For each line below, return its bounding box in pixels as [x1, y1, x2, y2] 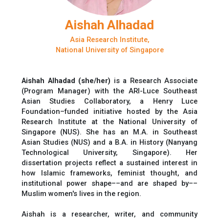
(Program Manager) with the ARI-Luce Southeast [22, 86, 197, 95]
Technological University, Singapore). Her [22, 148, 197, 157]
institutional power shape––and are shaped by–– [22, 178, 197, 188]
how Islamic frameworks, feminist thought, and [22, 168, 197, 177]
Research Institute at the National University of [22, 117, 197, 126]
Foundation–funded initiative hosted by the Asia [22, 107, 197, 116]
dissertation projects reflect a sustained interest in [22, 158, 197, 167]
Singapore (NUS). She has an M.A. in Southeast [22, 127, 197, 136]
